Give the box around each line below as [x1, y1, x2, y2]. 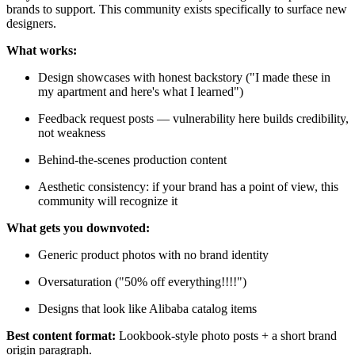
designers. [6, 16, 56, 30]
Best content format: [6, 328, 116, 342]
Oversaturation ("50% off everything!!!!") [38, 274, 246, 288]
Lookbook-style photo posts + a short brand [116, 328, 337, 342]
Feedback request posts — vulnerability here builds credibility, [38, 111, 349, 125]
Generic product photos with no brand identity [38, 247, 269, 261]
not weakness [38, 125, 105, 139]
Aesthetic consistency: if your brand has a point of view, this [38, 179, 338, 193]
